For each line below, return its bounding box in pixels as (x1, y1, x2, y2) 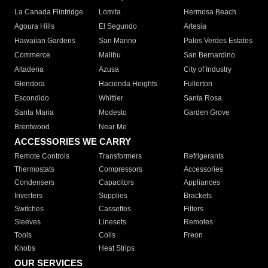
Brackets (183, 191, 212, 200)
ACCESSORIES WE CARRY (14, 136, 131, 147)
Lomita (99, 8, 121, 17)
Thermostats (14, 165, 54, 174)
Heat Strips (99, 244, 135, 253)
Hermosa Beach (183, 8, 236, 17)
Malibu (99, 51, 121, 60)
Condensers (14, 178, 54, 187)
